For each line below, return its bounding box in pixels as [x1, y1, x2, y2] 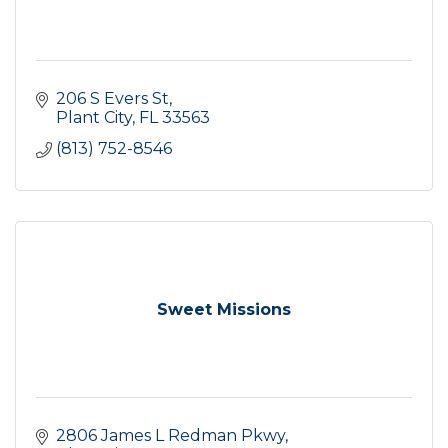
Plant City [56, 107, 132, 127]
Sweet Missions [157, 299, 291, 319]
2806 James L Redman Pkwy [56, 425, 285, 445]
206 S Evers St [56, 88, 169, 108]
